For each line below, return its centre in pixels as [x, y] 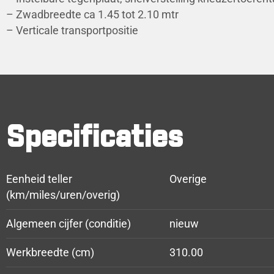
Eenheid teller [39, 179]
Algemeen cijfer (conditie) [68, 224]
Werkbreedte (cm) [50, 252]
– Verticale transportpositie [72, 30]
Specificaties [94, 138]
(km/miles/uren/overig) [63, 195]
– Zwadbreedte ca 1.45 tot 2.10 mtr [92, 14]
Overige [188, 179]
